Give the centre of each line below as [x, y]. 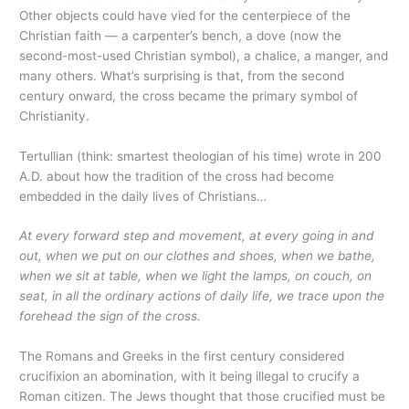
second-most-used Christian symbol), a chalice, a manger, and [204, 55]
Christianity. [55, 115]
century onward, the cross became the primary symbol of [189, 95]
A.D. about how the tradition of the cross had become [177, 176]
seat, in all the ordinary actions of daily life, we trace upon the [202, 296]
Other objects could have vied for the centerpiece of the [185, 15]
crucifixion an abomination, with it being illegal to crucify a [190, 377]
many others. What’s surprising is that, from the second [182, 75]
